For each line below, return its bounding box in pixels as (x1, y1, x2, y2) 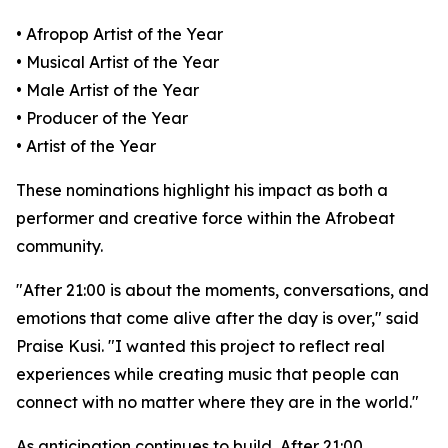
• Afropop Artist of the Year (16, 24, 223, 45)
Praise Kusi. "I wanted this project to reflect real (16, 336, 385, 357)
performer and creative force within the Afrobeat (16, 208, 395, 229)
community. (16, 236, 103, 257)
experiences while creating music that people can (16, 364, 399, 385)
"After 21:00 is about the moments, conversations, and (16, 280, 429, 301)
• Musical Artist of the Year (16, 52, 219, 73)
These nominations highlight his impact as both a (16, 180, 388, 201)
